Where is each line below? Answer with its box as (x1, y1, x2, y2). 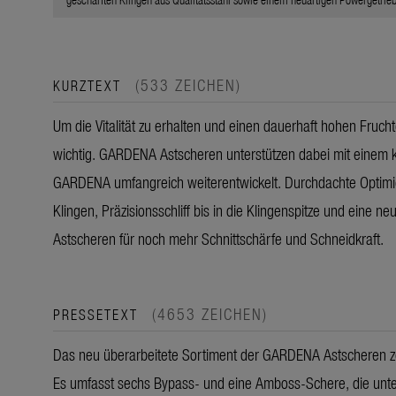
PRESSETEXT (53, 303, 143, 324)
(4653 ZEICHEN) (152, 301, 268, 324)
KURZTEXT (53, 74, 126, 95)
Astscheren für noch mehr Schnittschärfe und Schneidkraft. (53, 226, 384, 249)
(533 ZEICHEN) (135, 72, 241, 95)
